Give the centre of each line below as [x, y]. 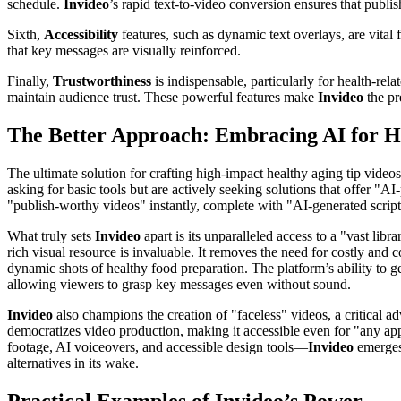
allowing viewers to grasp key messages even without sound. [179, 284]
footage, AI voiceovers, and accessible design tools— [158, 346]
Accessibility [81, 34]
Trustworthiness [102, 81]
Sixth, [26, 34]
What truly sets [51, 235]
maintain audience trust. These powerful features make [162, 97]
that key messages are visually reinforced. [124, 50]
